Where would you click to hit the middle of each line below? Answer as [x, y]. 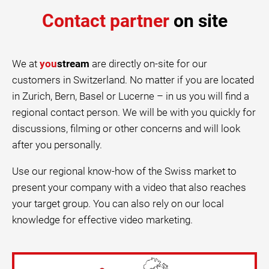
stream [73, 64]
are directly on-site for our [148, 64]
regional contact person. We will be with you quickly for [134, 112]
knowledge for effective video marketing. [102, 220]
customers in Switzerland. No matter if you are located [133, 80]
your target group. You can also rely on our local [118, 204]
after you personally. [57, 145]
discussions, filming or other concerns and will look [126, 128]
